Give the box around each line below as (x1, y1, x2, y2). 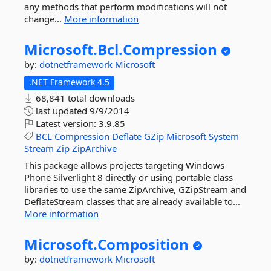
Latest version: (33, 117, 99, 129)
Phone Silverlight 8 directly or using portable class (24, 171, 233, 183)
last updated (33, 105, 90, 117)
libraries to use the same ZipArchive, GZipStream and (24, 183, 246, 195)
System (209, 130, 239, 142)
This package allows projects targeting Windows (24, 159, 224, 171)
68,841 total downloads (33, 92, 135, 104)
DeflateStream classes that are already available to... (24, 195, 240, 207)
